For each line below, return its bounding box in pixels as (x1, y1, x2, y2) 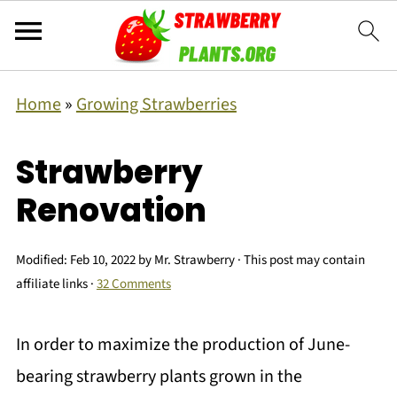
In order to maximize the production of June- (15, 332, 350, 357)
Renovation (15, 188, 206, 233)
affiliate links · (15, 275, 97, 293)
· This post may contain (234, 251, 365, 269)
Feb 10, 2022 (69, 251, 136, 269)
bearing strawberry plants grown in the (15, 364, 302, 389)
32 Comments (96, 275, 171, 293)
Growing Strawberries (75, 92, 237, 117)
